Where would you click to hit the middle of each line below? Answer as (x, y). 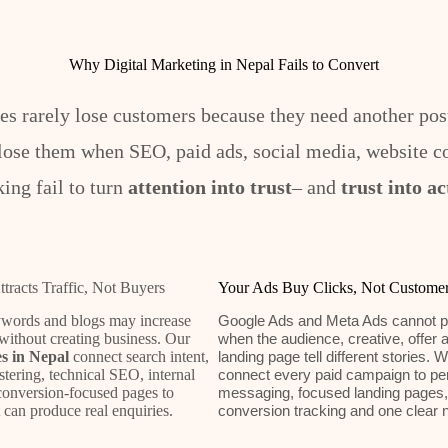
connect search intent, (138, 356)
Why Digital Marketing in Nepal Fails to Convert (224, 64)
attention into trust (209, 186)
